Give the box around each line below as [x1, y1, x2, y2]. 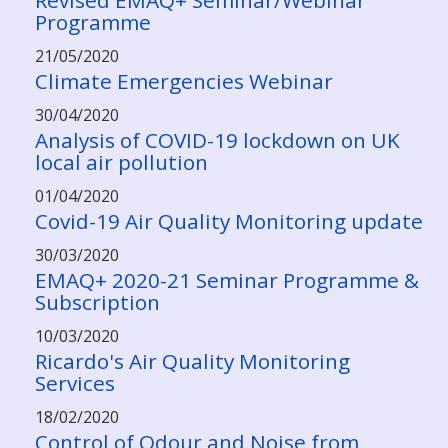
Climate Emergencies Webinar [35, 67, 333, 95]
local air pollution [35, 148, 208, 176]
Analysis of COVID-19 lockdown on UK [35, 126, 400, 154]
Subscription [35, 288, 160, 316]
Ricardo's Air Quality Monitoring [35, 347, 350, 375]
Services [35, 369, 115, 397]
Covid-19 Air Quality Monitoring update [35, 207, 423, 235]
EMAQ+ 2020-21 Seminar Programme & [35, 266, 419, 294]
